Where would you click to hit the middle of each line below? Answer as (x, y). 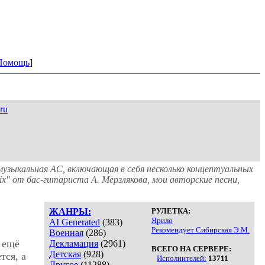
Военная (66, 232)
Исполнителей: (182, 258)
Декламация (74, 243)
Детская (65, 254)
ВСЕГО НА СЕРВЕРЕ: (191, 248)
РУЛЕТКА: (171, 211)
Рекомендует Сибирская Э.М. (201, 230)
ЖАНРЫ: (70, 211)
